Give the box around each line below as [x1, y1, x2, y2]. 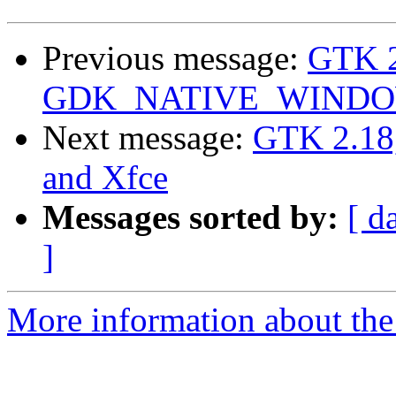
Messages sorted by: [42, 198, 339, 237]
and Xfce [42, 158, 168, 197]
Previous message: [42, 39, 308, 78]
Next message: [42, 118, 253, 157]
